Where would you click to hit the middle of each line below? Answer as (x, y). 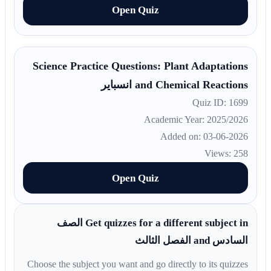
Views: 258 (229, 154)
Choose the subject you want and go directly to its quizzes (141, 264)
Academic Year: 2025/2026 (199, 120)
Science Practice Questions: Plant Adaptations (143, 66)
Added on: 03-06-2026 (207, 137)
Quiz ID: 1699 (223, 103)
